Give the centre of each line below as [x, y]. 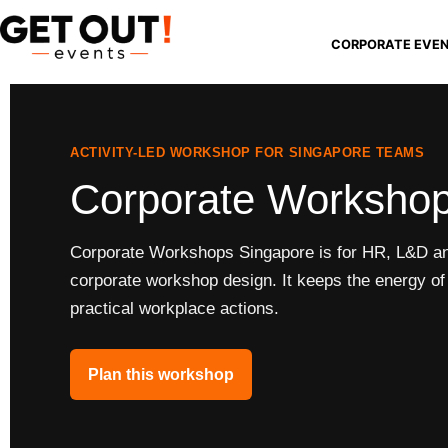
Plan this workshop [161, 375]
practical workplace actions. [174, 308]
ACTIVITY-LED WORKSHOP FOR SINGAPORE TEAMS [247, 152]
